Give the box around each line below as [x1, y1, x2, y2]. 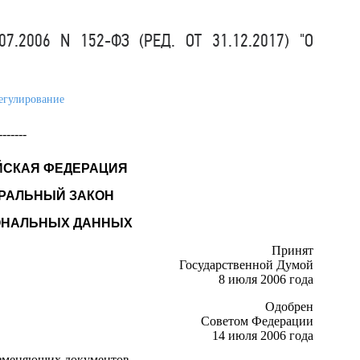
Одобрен [264, 299, 313, 313]
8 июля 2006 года [218, 272, 313, 286]
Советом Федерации [200, 313, 313, 328]
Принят [271, 243, 313, 257]
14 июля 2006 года [211, 328, 313, 342]
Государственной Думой [178, 257, 313, 272]
